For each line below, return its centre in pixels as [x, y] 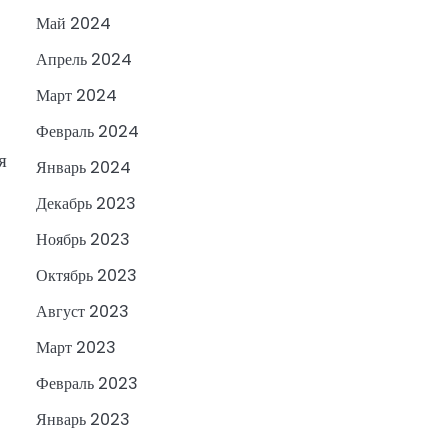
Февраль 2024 [87, 132]
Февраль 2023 [87, 384]
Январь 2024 [83, 168]
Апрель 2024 [84, 60]
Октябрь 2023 [86, 276]
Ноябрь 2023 [83, 240]
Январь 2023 [83, 420]
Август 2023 [82, 312]
